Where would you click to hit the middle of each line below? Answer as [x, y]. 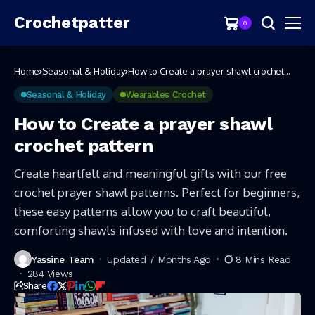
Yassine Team [63, 259]
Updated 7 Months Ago [159, 259]
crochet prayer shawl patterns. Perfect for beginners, [157, 192]
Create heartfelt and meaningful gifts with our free [150, 173]
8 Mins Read [263, 259]
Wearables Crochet [166, 95]
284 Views [50, 274]
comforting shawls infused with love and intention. [151, 230]
